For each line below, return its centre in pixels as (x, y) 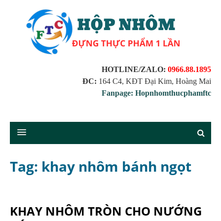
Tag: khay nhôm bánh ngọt (101, 166)
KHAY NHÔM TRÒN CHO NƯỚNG (106, 211)
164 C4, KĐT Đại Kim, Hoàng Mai (154, 81)
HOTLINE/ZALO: (135, 69)
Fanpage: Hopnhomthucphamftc (156, 93)
